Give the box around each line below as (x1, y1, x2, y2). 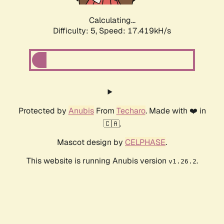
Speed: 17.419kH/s (99, 25, 171, 36)
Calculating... (88, 15, 135, 26)
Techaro (116, 105, 145, 116)
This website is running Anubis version (26, 155, 168, 166)
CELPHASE (125, 137, 165, 148)
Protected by (18, 105, 68, 116)
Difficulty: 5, (53, 25, 99, 36)
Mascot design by (57, 137, 125, 148)
